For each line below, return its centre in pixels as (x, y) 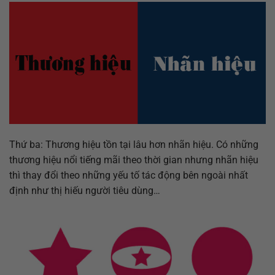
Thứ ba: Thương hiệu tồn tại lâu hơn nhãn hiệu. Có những (134, 144)
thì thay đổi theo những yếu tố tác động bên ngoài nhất (129, 175)
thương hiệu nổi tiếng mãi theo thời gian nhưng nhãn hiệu (134, 160)
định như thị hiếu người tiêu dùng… (85, 190)
